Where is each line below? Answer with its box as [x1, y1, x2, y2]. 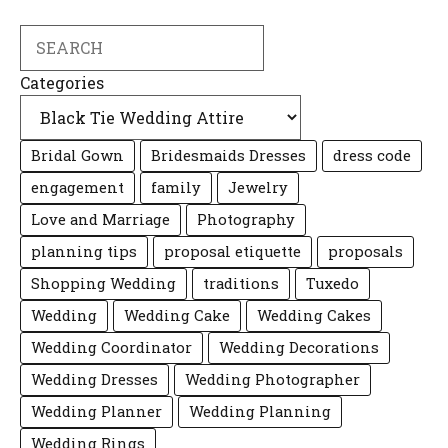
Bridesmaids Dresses [151, 145, 306, 165]
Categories [20, 71, 104, 93]
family [151, 177, 201, 197]
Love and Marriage [31, 209, 170, 229]
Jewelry [228, 177, 288, 197]
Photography [197, 209, 295, 229]
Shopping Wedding [31, 273, 176, 293]
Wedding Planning [189, 401, 331, 421]
